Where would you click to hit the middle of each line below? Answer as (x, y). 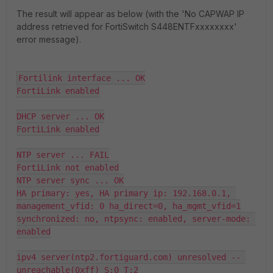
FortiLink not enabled (68, 167)
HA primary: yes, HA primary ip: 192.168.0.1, (124, 193)
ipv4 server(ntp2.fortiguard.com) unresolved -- (129, 257)
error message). (49, 39)
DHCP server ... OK (60, 116)
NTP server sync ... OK (70, 180)
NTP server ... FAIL (63, 154)
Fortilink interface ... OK (82, 78)
